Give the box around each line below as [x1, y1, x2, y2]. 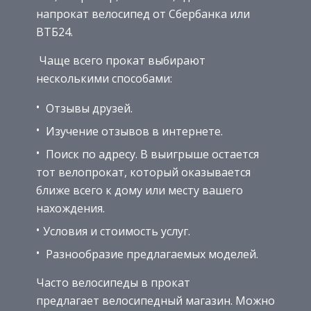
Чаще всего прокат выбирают [36, 53, 205, 69]
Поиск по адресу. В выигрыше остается [43, 146, 259, 162]
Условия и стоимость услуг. [43, 224, 190, 239]
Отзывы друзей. [43, 101, 133, 117]
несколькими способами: [36, 71, 172, 87]
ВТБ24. [36, 24, 73, 40]
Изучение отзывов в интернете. [43, 124, 223, 140]
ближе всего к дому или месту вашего [36, 183, 243, 199]
